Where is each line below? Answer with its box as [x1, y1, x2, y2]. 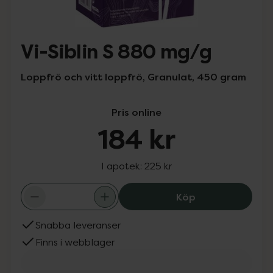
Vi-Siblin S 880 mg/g [21, 40, 212, 65]
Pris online [112, 105, 161, 119]
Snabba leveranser [35, 219, 121, 231]
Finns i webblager [35, 236, 115, 248]
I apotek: [101, 160, 144, 172]
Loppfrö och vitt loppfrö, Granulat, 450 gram [21, 70, 246, 83]
